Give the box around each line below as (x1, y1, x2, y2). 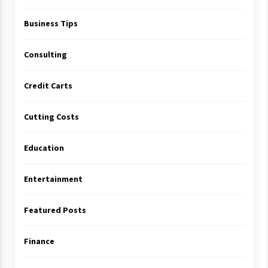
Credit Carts (23, 80, 72, 91)
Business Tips (23, 18, 78, 29)
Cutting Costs (23, 111, 79, 122)
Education (23, 142, 64, 153)
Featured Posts (23, 205, 86, 215)
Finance (23, 236, 54, 246)
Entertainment (23, 173, 83, 184)
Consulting (23, 49, 67, 60)
